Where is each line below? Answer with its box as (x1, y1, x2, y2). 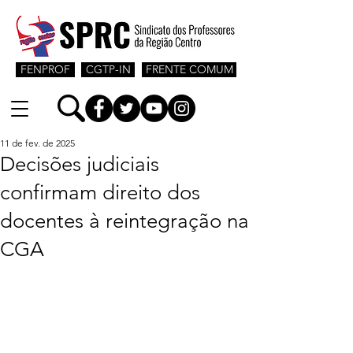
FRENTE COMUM (145, 62, 233, 76)
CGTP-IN (85, 62, 131, 76)
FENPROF (20, 62, 70, 76)
